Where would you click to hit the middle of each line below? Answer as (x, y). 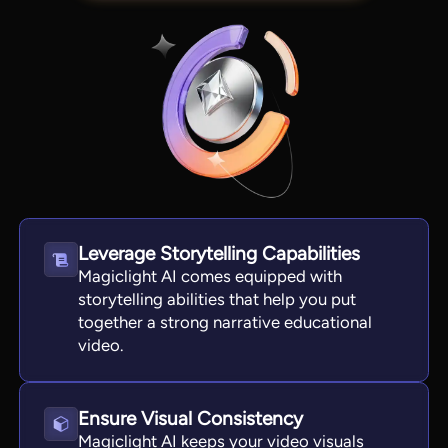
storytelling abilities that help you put (217, 299)
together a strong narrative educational (225, 322)
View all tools (230, 276)
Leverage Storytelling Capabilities (219, 254)
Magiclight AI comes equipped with (210, 276)
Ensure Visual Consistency (191, 419)
